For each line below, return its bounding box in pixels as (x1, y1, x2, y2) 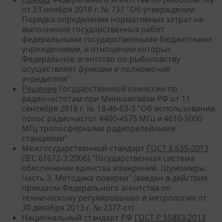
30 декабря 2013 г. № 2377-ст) (22, 202, 134, 213)
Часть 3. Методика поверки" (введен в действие (22, 172, 208, 183)
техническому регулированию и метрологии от (22, 192, 207, 203)
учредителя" (22, 73, 70, 84)
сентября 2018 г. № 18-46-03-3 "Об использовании (22, 103, 215, 114)
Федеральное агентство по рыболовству (22, 53, 180, 64)
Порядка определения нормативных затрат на (22, 13, 203, 25)
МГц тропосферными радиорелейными (22, 122, 175, 134)
